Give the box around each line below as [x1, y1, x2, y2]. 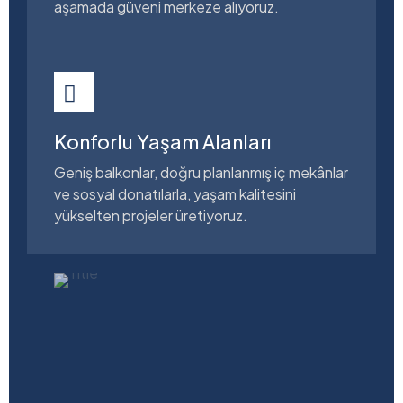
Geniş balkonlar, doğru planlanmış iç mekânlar [54, 162, 348, 182]
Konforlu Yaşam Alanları [54, 129, 271, 154]
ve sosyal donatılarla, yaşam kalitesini [54, 184, 296, 203]
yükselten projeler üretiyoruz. [54, 205, 247, 225]
